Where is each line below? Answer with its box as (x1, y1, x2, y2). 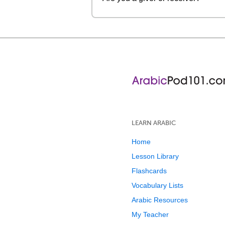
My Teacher (132, 210, 169, 218)
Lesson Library (132, 152, 179, 160)
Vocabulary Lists (132, 181, 183, 189)
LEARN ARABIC (132, 119, 176, 127)
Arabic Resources (132, 196, 188, 204)
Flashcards (132, 167, 167, 175)
